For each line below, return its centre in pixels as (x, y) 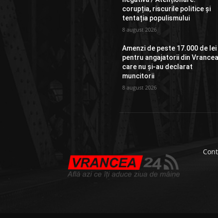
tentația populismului (156, 18)
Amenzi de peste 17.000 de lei (170, 48)
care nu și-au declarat (158, 67)
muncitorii (138, 76)
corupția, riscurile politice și (167, 9)
